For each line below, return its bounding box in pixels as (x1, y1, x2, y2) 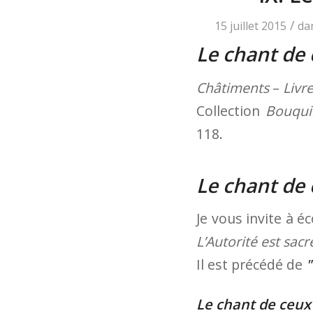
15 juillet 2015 (214, 18, 286, 34)
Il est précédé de (196, 255, 306, 275)
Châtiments (196, 78, 269, 97)
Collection (196, 101, 265, 120)
